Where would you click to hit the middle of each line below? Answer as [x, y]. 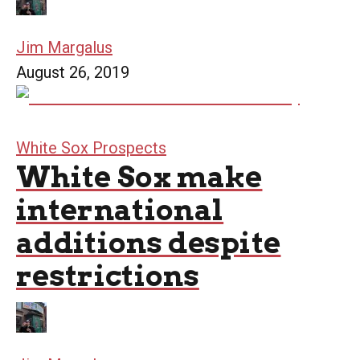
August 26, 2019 [73, 72]
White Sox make [139, 177]
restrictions [108, 276]
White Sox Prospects [91, 148]
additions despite [149, 243]
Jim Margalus [64, 47]
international [120, 210]
